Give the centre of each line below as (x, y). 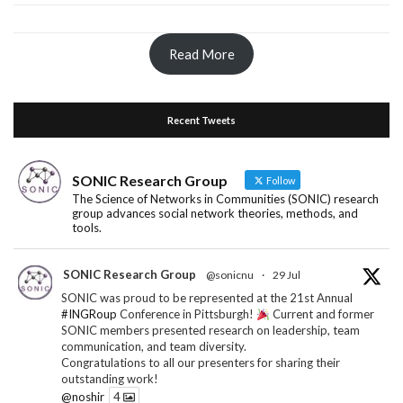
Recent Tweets (201, 121)
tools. (87, 228)
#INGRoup (89, 314)
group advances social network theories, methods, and (215, 214)
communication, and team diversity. (154, 347)
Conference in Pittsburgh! (187, 314)
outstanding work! (110, 379)
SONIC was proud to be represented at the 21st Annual (207, 298)
